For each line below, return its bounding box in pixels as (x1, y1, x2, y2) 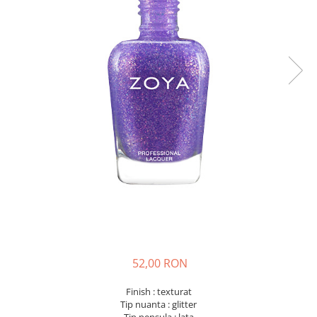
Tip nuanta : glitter (120, 297, 197, 311)
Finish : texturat (125, 284, 192, 298)
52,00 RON (132, 255, 188, 271)
